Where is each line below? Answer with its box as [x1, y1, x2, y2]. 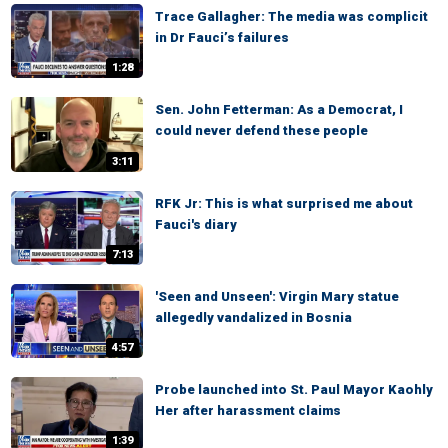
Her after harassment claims [155, 403, 341, 419]
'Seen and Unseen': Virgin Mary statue [155, 288, 399, 304]
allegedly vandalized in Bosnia [155, 309, 352, 325]
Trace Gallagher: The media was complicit [155, 9, 428, 25]
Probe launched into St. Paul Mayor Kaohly [155, 382, 433, 398]
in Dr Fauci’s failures [155, 30, 289, 46]
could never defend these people [155, 123, 368, 139]
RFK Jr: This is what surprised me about [155, 195, 413, 211]
